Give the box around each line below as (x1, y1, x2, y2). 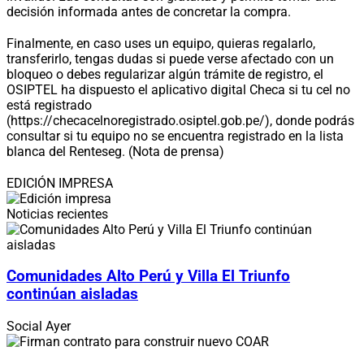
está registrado (6, 97, 92, 113)
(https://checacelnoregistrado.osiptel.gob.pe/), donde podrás (6, 112, 354, 128)
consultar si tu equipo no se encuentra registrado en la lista (6, 128, 344, 144)
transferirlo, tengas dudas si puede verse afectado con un (6, 50, 334, 67)
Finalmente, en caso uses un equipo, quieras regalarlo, (6, 35, 315, 51)
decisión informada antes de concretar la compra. (6, 3, 291, 19)
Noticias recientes (6, 206, 108, 222)
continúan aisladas (6, 285, 138, 304)
